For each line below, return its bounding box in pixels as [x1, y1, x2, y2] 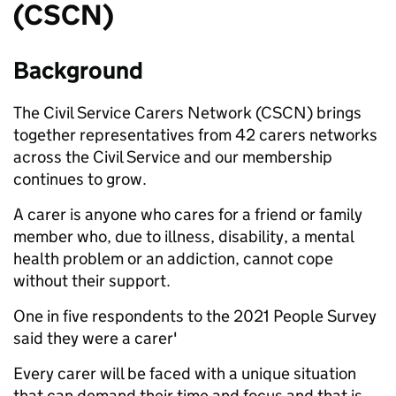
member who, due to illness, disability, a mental [13, 226, 354, 247]
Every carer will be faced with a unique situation [13, 363, 356, 384]
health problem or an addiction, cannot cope [13, 248, 333, 269]
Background [13, 56, 143, 85]
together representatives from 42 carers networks [13, 125, 377, 145]
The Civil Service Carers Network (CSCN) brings [13, 103, 362, 123]
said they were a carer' [13, 328, 178, 348]
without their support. [13, 270, 171, 291]
